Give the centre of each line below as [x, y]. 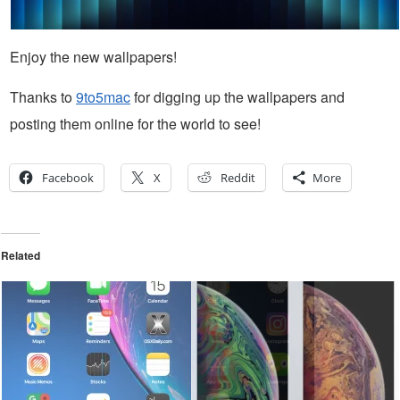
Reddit [238, 177]
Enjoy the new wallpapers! [93, 56]
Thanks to [43, 96]
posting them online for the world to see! [135, 123]
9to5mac [103, 96]
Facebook [68, 177]
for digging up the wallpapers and [237, 96]
